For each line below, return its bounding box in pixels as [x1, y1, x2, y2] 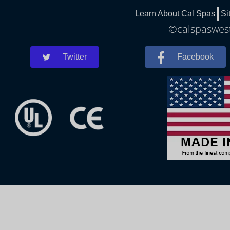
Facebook [177, 52, 214, 62]
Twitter [63, 52, 87, 62]
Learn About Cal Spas [135, 9, 215, 18]
